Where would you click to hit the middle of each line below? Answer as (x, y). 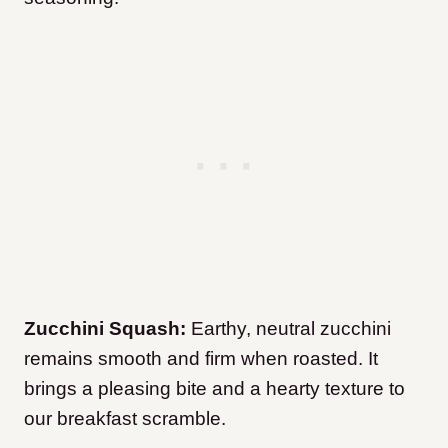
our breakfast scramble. (125, 419)
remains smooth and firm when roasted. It (201, 359)
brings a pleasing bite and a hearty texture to (214, 389)
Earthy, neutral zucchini (288, 329)
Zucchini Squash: (105, 329)
